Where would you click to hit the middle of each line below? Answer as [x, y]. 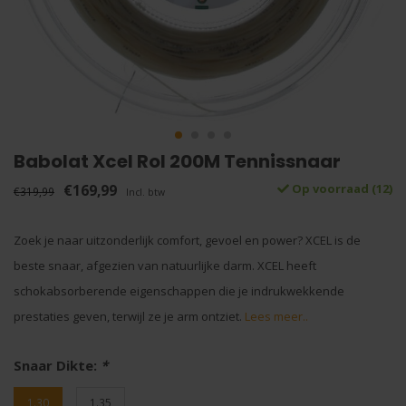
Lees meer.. [276, 316]
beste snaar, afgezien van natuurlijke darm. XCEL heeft [165, 266]
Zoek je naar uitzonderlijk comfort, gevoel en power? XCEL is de [187, 240]
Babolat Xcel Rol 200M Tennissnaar [177, 161]
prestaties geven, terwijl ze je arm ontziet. [129, 316]
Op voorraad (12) [341, 188]
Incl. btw [145, 192]
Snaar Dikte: [57, 365]
